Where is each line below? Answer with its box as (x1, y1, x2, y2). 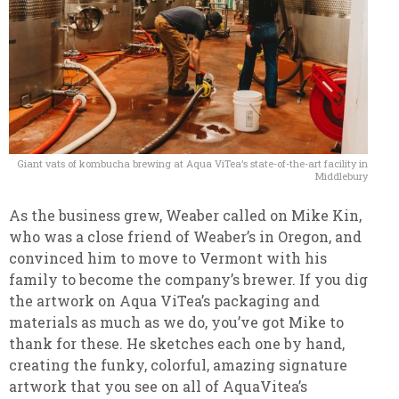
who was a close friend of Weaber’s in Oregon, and (9, 227, 362, 247)
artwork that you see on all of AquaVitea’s (9, 377, 307, 396)
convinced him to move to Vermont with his (9, 248, 327, 268)
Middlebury (315, 169, 368, 183)
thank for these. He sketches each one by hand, (9, 334, 345, 354)
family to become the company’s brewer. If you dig (9, 270, 368, 289)
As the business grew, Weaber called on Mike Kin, (9, 206, 362, 225)
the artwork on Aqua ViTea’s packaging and (9, 291, 320, 311)
